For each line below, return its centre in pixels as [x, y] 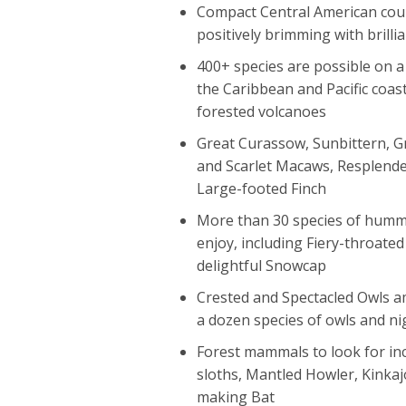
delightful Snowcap [261, 266]
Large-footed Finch [261, 188]
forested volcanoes [261, 111]
